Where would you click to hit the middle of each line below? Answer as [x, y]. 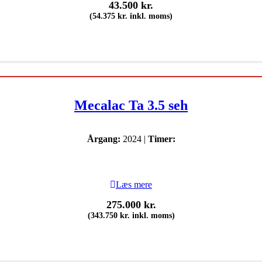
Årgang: [104, 139]
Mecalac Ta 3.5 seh [131, 105]
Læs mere [134, 184]
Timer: [161, 139]
